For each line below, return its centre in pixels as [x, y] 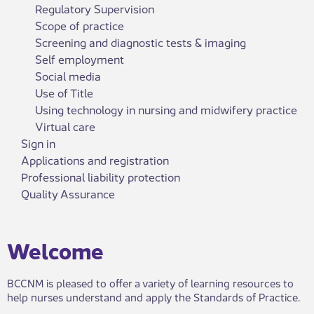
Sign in [38, 143]
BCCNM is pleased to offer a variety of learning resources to [150, 282]
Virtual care [65, 126]
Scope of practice [80, 25]
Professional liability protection [101, 176]
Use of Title [64, 92]
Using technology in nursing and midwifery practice [166, 109]
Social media [68, 75]
